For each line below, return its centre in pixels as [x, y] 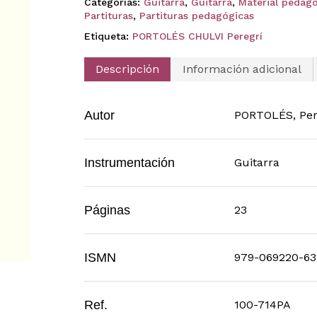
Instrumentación [129, 162]
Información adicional [242, 69]
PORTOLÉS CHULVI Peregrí [197, 36]
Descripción [127, 69]
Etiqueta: [108, 36]
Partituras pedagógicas [196, 15]
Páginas [107, 210]
